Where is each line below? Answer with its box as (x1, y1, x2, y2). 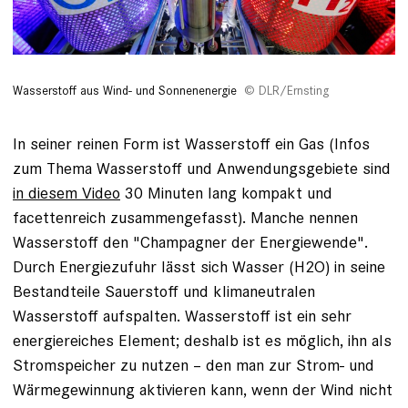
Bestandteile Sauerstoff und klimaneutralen (13, 280, 315, 301)
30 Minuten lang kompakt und (120, 181, 332, 203)
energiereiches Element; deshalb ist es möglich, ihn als (13, 329, 392, 351)
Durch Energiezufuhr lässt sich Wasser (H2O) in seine (13, 255, 385, 277)
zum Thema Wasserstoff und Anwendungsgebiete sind (13, 157, 391, 178)
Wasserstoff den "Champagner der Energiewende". (13, 230, 368, 252)
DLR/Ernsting (259, 82, 329, 98)
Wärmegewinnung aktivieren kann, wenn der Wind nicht (13, 378, 393, 400)
